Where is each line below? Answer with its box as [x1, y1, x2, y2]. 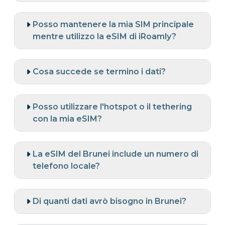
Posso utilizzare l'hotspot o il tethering [33, 101, 192, 111]
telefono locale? [33, 161, 100, 171]
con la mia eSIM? [33, 114, 102, 124]
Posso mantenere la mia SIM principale [33, 19, 194, 29]
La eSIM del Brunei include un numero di [33, 149, 198, 159]
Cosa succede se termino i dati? [33, 66, 166, 76]
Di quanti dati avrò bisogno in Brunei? [33, 196, 186, 206]
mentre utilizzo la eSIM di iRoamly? [33, 31, 176, 41]
